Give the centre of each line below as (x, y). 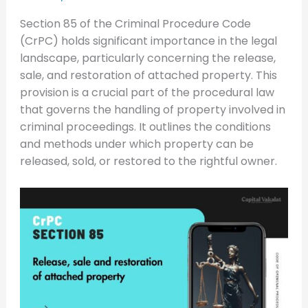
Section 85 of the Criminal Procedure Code (135, 24)
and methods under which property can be (136, 144)
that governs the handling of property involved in (152, 110)
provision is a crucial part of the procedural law (147, 92)
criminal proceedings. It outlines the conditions (145, 127)
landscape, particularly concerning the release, (147, 58)
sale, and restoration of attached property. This (148, 75)
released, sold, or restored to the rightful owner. (148, 161)
